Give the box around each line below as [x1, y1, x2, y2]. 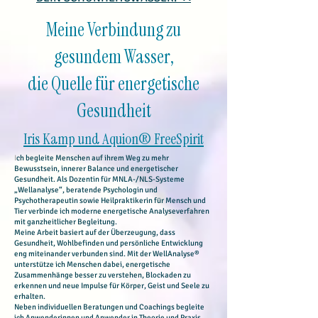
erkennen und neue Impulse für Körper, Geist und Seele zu [14, 281, 209, 290]
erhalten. [14, 292, 45, 301]
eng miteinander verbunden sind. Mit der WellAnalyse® [14, 249, 199, 258]
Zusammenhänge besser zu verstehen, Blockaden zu [14, 270, 191, 280]
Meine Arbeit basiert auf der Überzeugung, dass [14, 228, 175, 237]
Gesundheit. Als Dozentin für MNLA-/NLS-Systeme [14, 175, 185, 184]
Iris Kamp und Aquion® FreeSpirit [23, 129, 204, 149]
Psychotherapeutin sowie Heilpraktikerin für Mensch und [14, 196, 206, 205]
